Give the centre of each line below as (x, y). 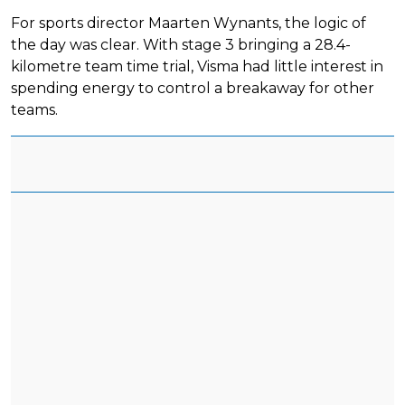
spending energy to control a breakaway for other (193, 88)
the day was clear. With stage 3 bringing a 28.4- (181, 44)
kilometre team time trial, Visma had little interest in (197, 66)
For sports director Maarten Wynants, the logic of (188, 23)
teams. (34, 109)
